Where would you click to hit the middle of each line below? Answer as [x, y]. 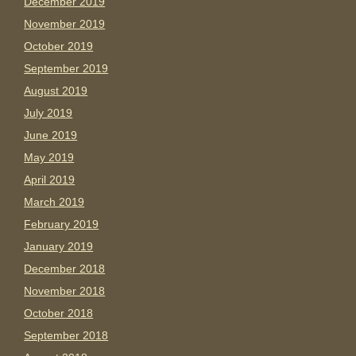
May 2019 [49, 158]
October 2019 [59, 46]
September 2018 [66, 336]
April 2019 [50, 180]
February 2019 [62, 224]
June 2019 [51, 135]
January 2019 [59, 247]
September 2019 [66, 69]
